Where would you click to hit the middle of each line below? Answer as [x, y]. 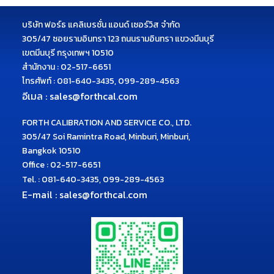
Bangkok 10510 [51, 151]
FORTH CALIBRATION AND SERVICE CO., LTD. [107, 123]
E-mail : [41, 195]
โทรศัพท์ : [39, 81]
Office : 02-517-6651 [61, 165]
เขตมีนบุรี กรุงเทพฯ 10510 [68, 53]
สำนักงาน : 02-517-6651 [66, 67]
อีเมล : [36, 96]
